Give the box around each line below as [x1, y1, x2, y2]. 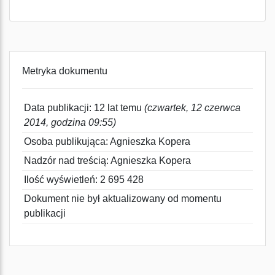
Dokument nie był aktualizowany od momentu [24, 193, 222, 204]
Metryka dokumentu [22, 66, 107, 76]
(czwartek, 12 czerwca [144, 103, 241, 113]
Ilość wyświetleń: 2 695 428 [24, 174, 144, 185]
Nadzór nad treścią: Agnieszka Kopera [24, 155, 191, 166]
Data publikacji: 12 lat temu [24, 103, 144, 113]
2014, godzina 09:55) [24, 117, 116, 128]
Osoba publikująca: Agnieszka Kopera [24, 136, 190, 147]
